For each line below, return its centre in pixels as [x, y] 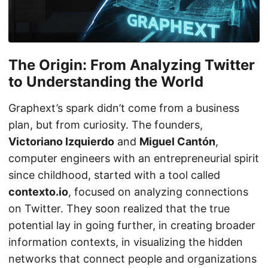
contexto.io [38, 191]
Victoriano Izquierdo [61, 141]
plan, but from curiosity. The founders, [106, 124]
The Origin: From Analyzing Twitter [132, 65]
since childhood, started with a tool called [114, 175]
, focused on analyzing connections [158, 191]
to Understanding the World [106, 81]
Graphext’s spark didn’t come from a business [124, 108]
